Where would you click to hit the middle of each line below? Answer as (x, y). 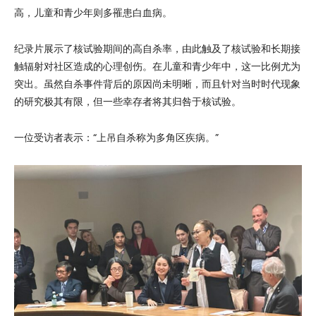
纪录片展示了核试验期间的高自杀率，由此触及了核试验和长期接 (157, 49)
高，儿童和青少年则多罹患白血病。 (93, 13)
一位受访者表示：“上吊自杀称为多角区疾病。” (116, 138)
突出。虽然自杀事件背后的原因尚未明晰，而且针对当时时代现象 (157, 84)
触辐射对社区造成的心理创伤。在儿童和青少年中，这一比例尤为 (157, 67)
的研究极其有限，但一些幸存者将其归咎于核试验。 (128, 102)
